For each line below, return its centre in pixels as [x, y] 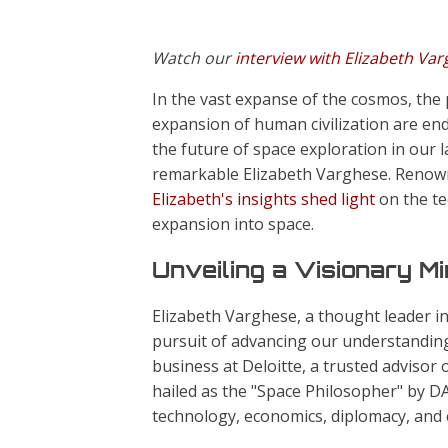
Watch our [193, 58]
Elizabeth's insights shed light [263, 199]
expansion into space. [233, 224]
